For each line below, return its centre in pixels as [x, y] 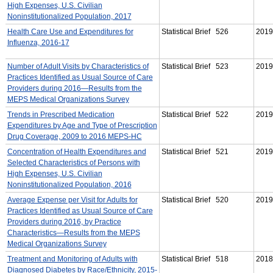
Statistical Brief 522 [195, 114]
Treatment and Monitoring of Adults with [72, 259]
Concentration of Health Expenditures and [76, 151]
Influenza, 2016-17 [38, 42]
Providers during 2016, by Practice [64, 222]
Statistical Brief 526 [195, 31]
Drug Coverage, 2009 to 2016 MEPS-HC [74, 136]
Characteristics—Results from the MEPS [73, 232]
